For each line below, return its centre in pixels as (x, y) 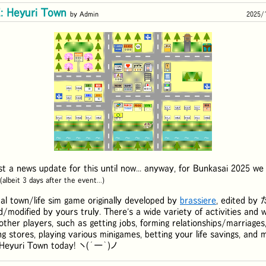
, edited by (238, 200)
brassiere (198, 200)
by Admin (84, 14)
